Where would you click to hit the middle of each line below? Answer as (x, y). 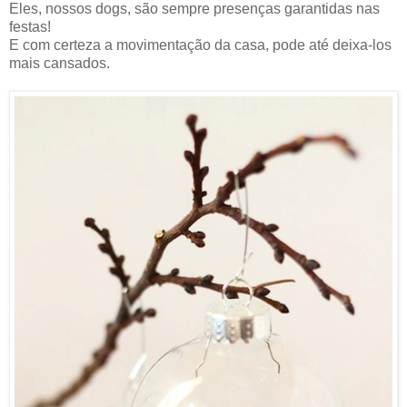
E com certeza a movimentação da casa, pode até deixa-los (200, 45)
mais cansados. (60, 64)
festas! (30, 27)
